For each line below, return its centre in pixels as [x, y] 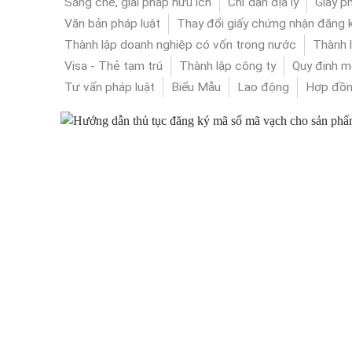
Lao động [263, 87]
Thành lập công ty [227, 66]
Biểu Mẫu [196, 87]
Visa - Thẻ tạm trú [114, 66]
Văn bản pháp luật [112, 24]
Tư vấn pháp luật [110, 87]
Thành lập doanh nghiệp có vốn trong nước [180, 45]
